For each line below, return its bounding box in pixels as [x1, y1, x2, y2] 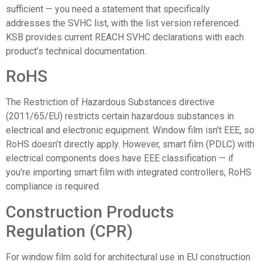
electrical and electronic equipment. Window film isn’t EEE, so [6, 125, 254, 136]
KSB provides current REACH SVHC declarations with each [6, 31, 244, 43]
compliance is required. [6, 181, 101, 192]
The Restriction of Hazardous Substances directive [6, 96, 215, 108]
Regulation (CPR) [6, 221, 133, 241]
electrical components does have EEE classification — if [6, 153, 234, 164]
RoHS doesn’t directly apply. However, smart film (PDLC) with [6, 139, 254, 150]
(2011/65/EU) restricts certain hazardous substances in [6, 111, 234, 122]
